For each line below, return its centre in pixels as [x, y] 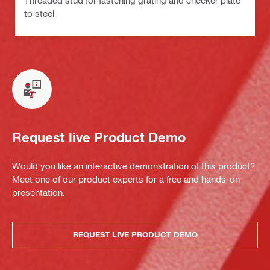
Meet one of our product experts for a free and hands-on [126, 179]
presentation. [39, 192]
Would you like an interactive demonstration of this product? [133, 165]
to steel [39, 13]
